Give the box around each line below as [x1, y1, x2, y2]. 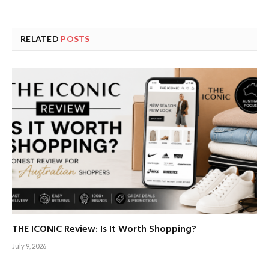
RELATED [20, 33, 61, 44]
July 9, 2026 [12, 241, 46, 250]
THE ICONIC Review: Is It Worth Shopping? [12, 221, 196, 237]
